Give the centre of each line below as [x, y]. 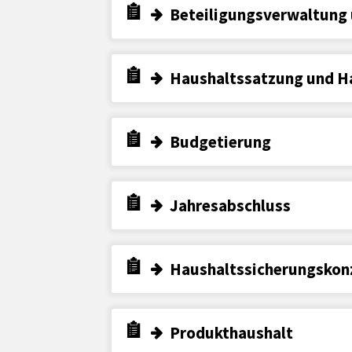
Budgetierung [220, 141]
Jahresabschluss [230, 205]
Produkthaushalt [231, 332]
